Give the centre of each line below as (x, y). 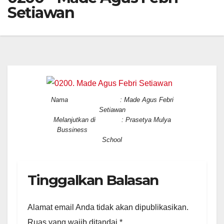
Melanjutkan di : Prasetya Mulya (112, 119)
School (112, 139)
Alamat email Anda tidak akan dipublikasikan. (108, 207)
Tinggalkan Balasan (93, 180)
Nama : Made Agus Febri (112, 99)
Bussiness (112, 129)
